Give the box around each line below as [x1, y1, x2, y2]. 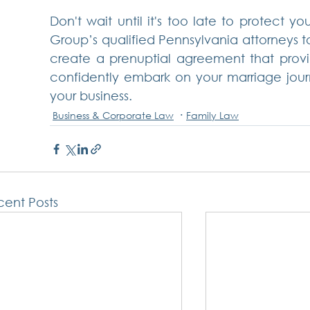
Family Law [186, 109, 239, 122]
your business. [50, 88, 132, 104]
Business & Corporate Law [53, 109, 174, 122]
